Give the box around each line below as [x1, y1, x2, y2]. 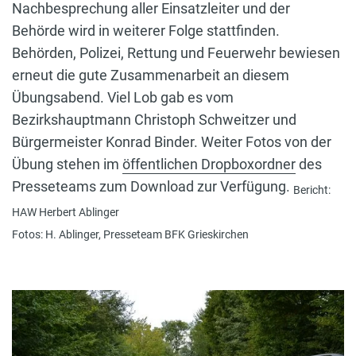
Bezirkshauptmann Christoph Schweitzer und [12, 110, 296, 128]
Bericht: [293, 184, 331, 197]
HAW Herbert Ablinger [12, 206, 119, 219]
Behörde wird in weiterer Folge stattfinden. [12, 21, 280, 39]
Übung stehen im [12, 155, 122, 172]
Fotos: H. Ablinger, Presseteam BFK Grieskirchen [12, 228, 249, 242]
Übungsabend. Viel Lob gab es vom [12, 88, 234, 106]
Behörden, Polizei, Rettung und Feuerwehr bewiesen [12, 44, 340, 61]
